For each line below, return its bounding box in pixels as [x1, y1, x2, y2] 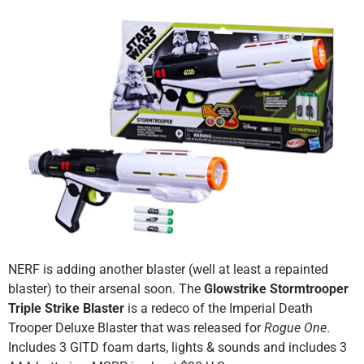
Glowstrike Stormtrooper [204, 281, 349, 297]
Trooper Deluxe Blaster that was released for [8, 320, 264, 336]
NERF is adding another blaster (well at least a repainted [8, 262, 328, 278]
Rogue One [264, 320, 327, 336]
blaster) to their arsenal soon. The [8, 281, 204, 297]
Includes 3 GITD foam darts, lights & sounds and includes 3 [8, 340, 347, 356]
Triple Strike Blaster [8, 301, 124, 317]
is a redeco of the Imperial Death [124, 301, 313, 317]
